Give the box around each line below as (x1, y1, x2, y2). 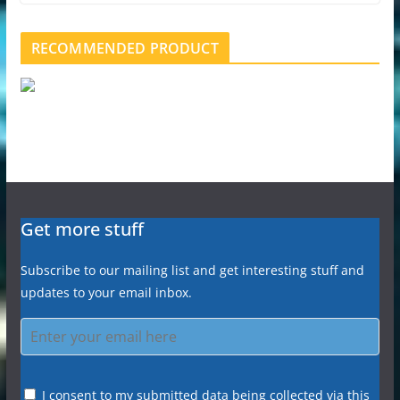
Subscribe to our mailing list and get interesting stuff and (20, 262, 364, 279)
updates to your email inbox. (20, 284, 192, 302)
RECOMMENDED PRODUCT (30, 38, 219, 59)
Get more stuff (20, 217, 144, 242)
